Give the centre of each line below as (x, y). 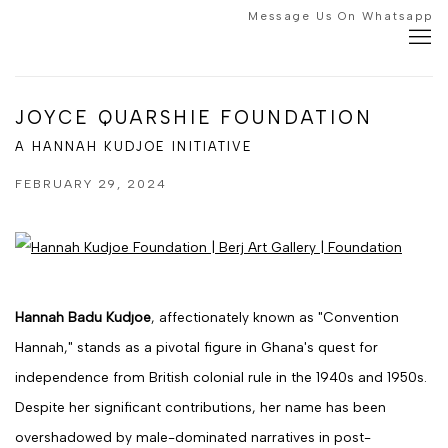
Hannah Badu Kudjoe (83, 317)
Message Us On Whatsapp (340, 16)
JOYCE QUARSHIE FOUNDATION (194, 117)
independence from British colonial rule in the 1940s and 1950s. (221, 377)
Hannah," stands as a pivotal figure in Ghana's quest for (196, 347)
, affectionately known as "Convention (275, 317)
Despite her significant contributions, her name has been (200, 407)
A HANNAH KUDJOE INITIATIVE (134, 146)
